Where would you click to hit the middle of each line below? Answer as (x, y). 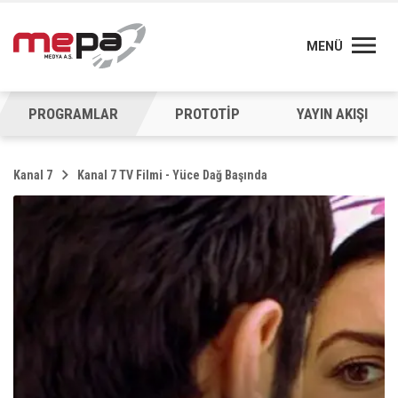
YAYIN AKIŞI (332, 114)
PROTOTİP (207, 114)
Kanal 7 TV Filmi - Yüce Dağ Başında (172, 175)
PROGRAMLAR (73, 114)
